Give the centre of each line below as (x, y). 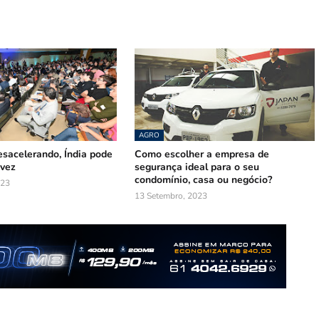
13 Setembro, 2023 (171, 196)
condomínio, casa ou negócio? (204, 180)
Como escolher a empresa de (202, 154)
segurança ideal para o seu (197, 167)
